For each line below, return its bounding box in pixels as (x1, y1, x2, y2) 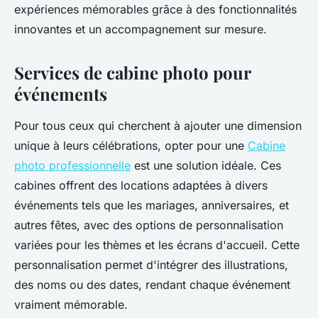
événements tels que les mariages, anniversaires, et (14, 197, 289, 212)
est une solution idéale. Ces (131, 158, 281, 172)
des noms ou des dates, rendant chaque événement (14, 277, 290, 292)
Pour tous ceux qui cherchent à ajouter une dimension (14, 118, 302, 133)
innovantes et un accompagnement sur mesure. (14, 21, 267, 36)
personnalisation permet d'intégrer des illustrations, (14, 257, 288, 272)
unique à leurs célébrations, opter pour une (14, 138, 248, 153)
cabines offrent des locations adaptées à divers (14, 177, 268, 192)
